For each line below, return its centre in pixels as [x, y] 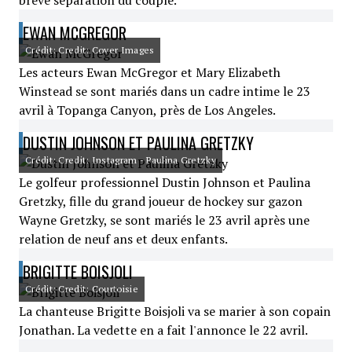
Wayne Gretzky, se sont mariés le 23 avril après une [164, 220]
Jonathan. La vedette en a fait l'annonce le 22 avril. [163, 330]
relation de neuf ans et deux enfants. [123, 239]
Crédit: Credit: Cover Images [90, 50]
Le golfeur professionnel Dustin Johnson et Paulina [165, 182]
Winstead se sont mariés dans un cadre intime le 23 [165, 91]
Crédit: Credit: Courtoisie [82, 289]
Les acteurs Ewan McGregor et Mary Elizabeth [150, 72]
